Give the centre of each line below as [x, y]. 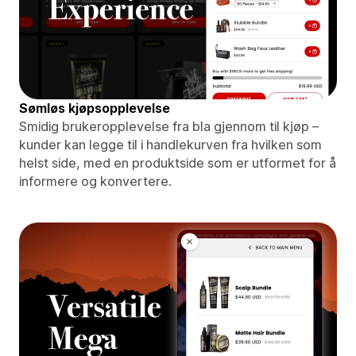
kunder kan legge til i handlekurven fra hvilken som [170, 144]
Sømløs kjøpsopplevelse [95, 108]
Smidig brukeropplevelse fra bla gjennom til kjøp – [169, 126]
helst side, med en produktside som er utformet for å [178, 163]
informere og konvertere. [95, 181]
